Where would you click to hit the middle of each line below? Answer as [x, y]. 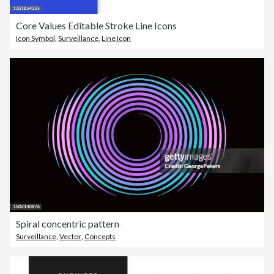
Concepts [100, 236]
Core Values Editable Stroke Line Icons [96, 25]
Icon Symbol [35, 38]
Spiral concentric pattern [68, 223]
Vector [70, 236]
